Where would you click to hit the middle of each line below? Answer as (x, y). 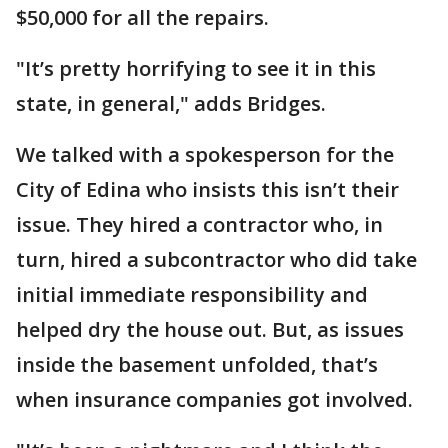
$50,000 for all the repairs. (142, 17)
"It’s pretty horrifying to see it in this (196, 68)
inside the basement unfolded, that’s (197, 364)
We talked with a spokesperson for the (205, 154)
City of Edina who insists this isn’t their (207, 189)
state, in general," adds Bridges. (171, 103)
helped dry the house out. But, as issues (210, 329)
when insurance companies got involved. (214, 399)
